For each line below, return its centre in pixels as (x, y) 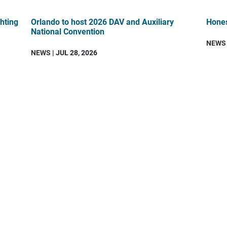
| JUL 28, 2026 (74, 52)
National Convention (68, 31)
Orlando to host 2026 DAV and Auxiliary (103, 21)
